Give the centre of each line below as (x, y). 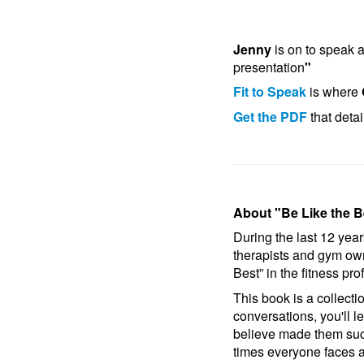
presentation (269, 67)
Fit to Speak (270, 91)
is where (334, 91)
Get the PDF (270, 116)
